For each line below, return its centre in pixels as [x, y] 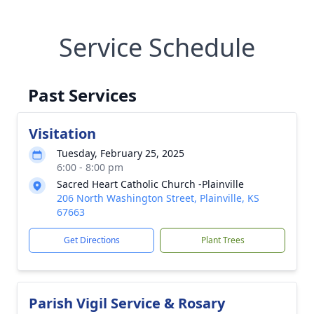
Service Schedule [157, 47]
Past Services [82, 95]
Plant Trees [223, 240]
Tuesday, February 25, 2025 [121, 153]
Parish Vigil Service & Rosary [127, 303]
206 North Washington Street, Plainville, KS [158, 198]
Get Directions [91, 240]
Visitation [62, 134]
